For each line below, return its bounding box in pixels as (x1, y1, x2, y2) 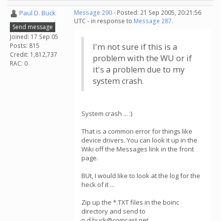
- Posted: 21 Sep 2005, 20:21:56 (112, 8, 201, 17)
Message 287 (134, 17, 172, 25)
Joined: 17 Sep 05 (10, 32, 58, 41)
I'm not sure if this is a (93, 41, 177, 52)
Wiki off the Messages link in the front (81, 145, 194, 153)
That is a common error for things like (81, 127, 192, 136)
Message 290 (74, 8, 112, 17)
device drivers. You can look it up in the (81, 136, 197, 145)
